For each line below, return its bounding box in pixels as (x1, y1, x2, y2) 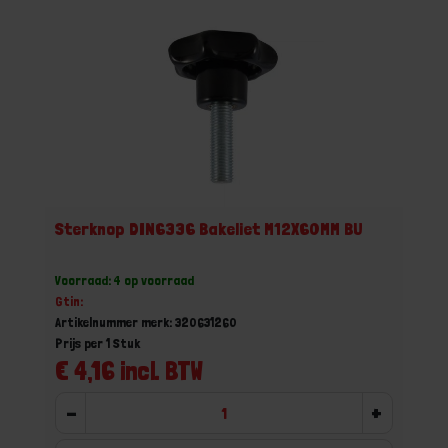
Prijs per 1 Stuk (55, 335, 140, 351)
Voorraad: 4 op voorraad (55, 272, 194, 288)
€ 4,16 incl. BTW (55, 355, 203, 386)
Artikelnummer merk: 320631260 (55, 314, 237, 330)
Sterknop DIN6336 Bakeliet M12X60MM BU (55, 218, 363, 239)
